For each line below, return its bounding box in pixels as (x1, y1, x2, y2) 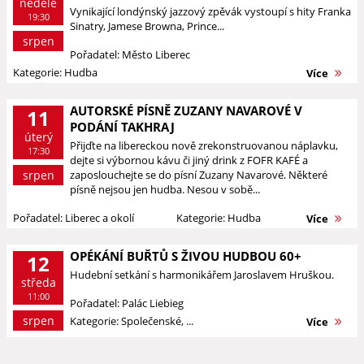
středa (20, 275, 56, 290)
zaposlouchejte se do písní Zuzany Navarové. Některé (70, 167, 327, 182)
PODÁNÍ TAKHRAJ (70, 119, 175, 135)
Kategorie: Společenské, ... (70, 314, 193, 328)
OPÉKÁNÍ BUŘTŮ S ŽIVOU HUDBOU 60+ (70, 248, 301, 264)
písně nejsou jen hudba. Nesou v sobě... (70, 182, 260, 197)
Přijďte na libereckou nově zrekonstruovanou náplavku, (70, 138, 338, 153)
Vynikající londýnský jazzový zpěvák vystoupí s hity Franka (70, 4, 351, 19)
